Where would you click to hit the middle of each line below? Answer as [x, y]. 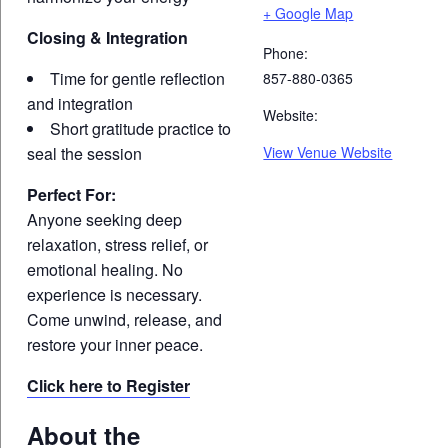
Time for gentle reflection [137, 78]
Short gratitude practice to [140, 128]
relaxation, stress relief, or [117, 244]
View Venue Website [328, 151]
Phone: [286, 52]
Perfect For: [71, 194]
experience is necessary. [114, 294]
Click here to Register [108, 385]
